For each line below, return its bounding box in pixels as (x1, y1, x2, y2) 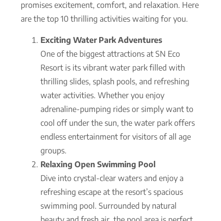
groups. (40, 145, 67, 155)
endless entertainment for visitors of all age (40, 131, 191, 142)
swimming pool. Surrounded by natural (40, 200, 177, 211)
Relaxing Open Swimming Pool (40, 159, 155, 169)
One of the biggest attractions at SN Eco (40, 48, 180, 59)
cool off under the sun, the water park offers (40, 117, 195, 128)
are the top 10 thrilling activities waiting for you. (21, 14, 188, 24)
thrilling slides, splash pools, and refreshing (40, 76, 189, 86)
